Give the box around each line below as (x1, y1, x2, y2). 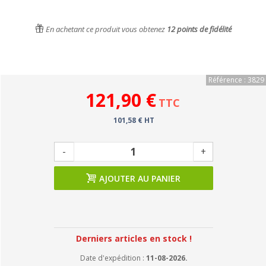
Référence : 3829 (208, 75, 264, 85)
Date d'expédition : (80, 253, 146, 263)
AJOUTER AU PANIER (99, 173, 180, 184)
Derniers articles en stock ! (75, 233, 192, 244)
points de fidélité (175, 24, 232, 34)
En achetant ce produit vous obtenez (43, 24, 167, 34)
